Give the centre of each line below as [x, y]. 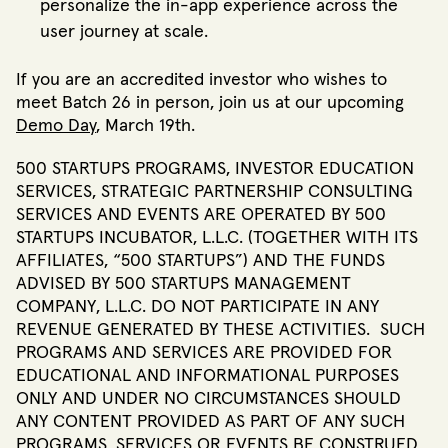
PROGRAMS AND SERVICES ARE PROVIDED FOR [204, 352]
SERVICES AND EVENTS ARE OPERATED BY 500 [201, 214]
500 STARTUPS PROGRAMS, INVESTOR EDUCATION [215, 168]
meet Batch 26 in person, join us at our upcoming [210, 103]
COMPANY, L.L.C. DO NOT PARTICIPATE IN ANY [197, 306]
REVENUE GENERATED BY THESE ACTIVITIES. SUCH [220, 329]
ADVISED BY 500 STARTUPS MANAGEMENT [183, 283]
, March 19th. [148, 126]
